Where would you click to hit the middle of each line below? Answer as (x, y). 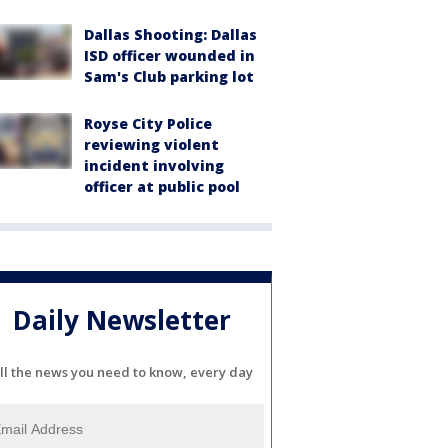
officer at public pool (162, 186)
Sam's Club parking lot (169, 76)
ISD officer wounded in (169, 55)
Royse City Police (148, 123)
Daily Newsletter (122, 320)
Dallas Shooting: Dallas (170, 34)
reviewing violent (151, 144)
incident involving (154, 165)
